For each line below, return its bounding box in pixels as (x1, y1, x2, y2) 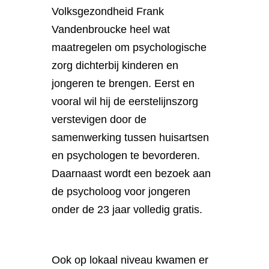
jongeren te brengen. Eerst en (52, 77, 195, 89)
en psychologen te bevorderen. (52, 149, 201, 162)
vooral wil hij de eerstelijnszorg (52, 95, 199, 107)
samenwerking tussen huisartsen (52, 131, 210, 144)
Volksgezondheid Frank (52, 5, 165, 17)
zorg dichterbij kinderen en (52, 59, 179, 71)
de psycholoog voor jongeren (52, 185, 191, 198)
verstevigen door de (52, 113, 147, 125)
